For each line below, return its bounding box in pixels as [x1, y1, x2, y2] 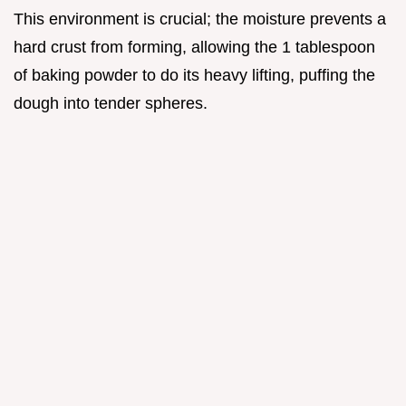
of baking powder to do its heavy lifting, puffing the [14, 65, 375, 84]
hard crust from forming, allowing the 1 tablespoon [14, 37, 375, 56]
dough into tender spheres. [14, 93, 208, 112]
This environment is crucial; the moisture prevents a [14, 9, 386, 28]
